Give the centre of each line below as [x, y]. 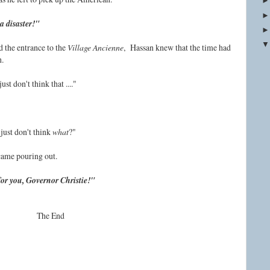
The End [51, 216]
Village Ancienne [96, 48]
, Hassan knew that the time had [177, 48]
